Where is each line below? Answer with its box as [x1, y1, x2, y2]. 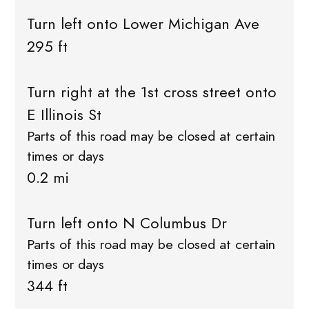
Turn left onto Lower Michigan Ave [26, 12, 259, 34]
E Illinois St [26, 103, 101, 126]
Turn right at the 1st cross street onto [26, 81, 277, 103]
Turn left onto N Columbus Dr [26, 212, 227, 234]
